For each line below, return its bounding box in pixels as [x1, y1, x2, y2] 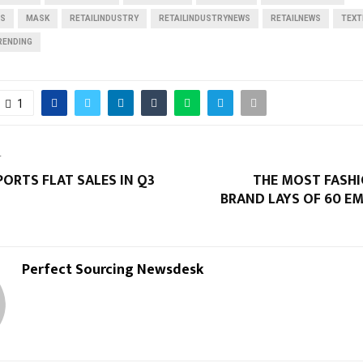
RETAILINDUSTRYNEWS [159, 13, 250, 23]
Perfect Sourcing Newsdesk [22, 257, 203, 282]
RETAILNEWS [271, 13, 321, 23]
